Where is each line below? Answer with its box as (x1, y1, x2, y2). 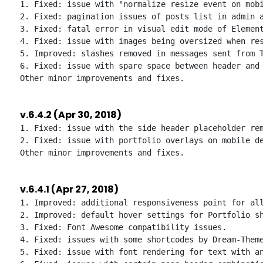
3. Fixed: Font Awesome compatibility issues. (20, 222, 227, 232)
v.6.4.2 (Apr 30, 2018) (20, 108, 122, 122)
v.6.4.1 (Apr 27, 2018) (20, 183, 119, 196)
